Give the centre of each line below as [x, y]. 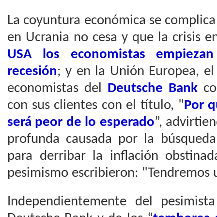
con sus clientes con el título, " [96, 105]
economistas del [57, 88]
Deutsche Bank [153, 88]
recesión [32, 71]
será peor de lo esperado [81, 122]
